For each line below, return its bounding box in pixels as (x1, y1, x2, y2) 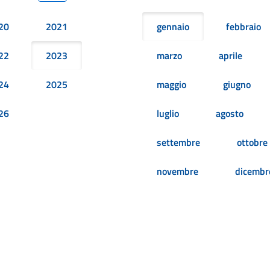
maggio (157, 77, 186, 92)
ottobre (237, 135, 268, 149)
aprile (219, 48, 242, 63)
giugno (223, 77, 251, 92)
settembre (157, 135, 200, 149)
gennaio (157, 19, 189, 34)
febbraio (226, 19, 261, 34)
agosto (216, 106, 243, 121)
